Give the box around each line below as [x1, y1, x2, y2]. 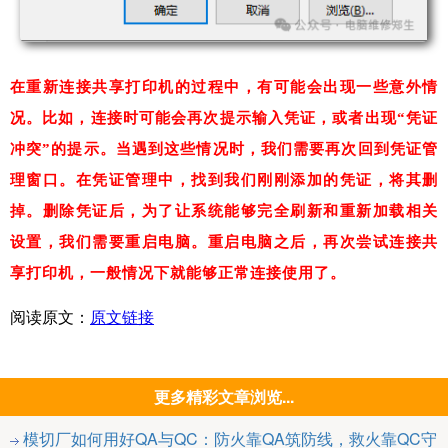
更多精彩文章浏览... [154, 384, 294, 408]
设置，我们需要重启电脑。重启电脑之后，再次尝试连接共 [10, 233, 438, 250]
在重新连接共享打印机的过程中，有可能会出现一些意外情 [10, 78, 438, 95]
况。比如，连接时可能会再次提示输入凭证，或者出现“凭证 [10, 109, 438, 126]
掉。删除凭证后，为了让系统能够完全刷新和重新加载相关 [10, 202, 438, 219]
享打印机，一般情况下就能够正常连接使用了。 [10, 264, 346, 281]
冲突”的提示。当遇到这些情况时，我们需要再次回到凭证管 [10, 140, 438, 157]
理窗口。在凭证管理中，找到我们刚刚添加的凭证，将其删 [10, 171, 438, 188]
